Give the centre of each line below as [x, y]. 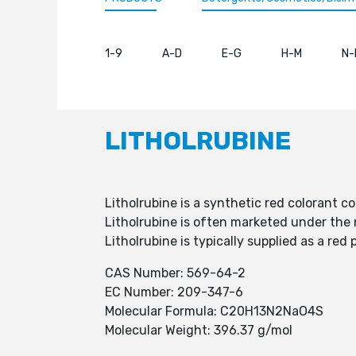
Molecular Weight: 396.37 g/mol [199, 330]
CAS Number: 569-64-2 [175, 273]
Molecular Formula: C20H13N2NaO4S [214, 311]
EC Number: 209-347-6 [174, 292]
